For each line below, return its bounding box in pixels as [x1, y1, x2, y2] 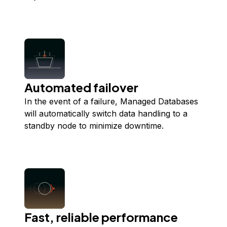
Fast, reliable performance [24, 209, 178, 224]
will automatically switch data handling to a [24, 108, 187, 119]
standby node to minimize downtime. [24, 121, 164, 131]
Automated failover [24, 80, 138, 95]
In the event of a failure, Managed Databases [24, 96, 198, 106]
